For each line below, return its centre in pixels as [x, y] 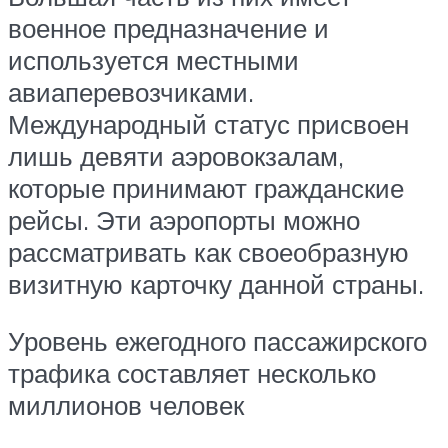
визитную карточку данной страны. [216, 283]
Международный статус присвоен [208, 123]
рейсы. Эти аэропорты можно [184, 219]
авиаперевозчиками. [131, 91]
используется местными [153, 59]
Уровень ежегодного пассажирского [217, 341]
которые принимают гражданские [206, 187]
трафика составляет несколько [192, 373]
